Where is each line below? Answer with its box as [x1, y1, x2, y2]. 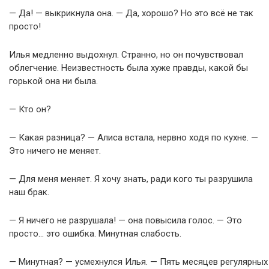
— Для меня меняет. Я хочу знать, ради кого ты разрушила [9, 174, 253, 184]
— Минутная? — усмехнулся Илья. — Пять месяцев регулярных [9, 256, 268, 267]
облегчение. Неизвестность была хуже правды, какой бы [9, 62, 248, 73]
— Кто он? [9, 104, 51, 115]
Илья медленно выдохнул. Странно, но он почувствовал [9, 49, 243, 60]
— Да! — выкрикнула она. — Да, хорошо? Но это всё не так [9, 8, 253, 19]
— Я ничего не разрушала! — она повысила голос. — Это [9, 215, 242, 226]
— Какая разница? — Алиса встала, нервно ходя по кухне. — [9, 132, 258, 143]
